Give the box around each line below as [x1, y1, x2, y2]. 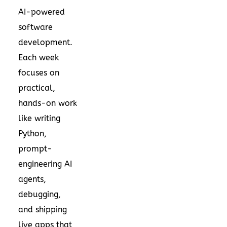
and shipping [18, 204, 67, 214]
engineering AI [18, 159, 72, 169]
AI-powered [18, 7, 65, 17]
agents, [18, 174, 46, 184]
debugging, [18, 189, 61, 199]
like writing [18, 113, 60, 123]
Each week [18, 52, 59, 62]
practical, [18, 83, 55, 93]
